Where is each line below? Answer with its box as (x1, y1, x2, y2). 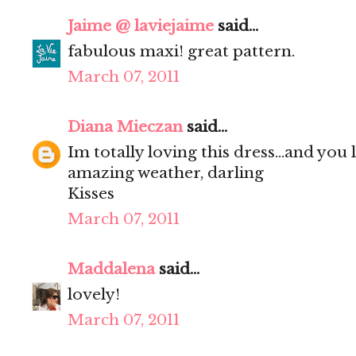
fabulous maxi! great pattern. (68, 42, 295, 61)
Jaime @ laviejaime (68, 17, 214, 36)
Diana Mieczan (68, 118, 183, 137)
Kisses (68, 184, 114, 203)
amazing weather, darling (68, 164, 264, 183)
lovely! (68, 285, 120, 304)
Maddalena (68, 260, 155, 279)
